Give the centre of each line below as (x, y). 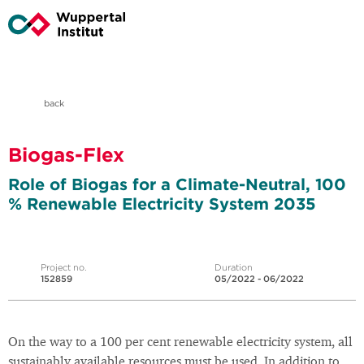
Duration (234, 268)
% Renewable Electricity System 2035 (162, 204)
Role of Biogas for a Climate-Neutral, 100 (177, 184)
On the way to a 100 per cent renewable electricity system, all (180, 343)
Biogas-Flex (66, 155)
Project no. (64, 268)
